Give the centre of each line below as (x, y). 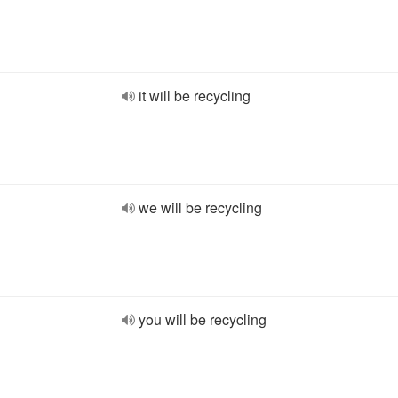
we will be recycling (200, 207)
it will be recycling (195, 96)
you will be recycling (203, 319)
